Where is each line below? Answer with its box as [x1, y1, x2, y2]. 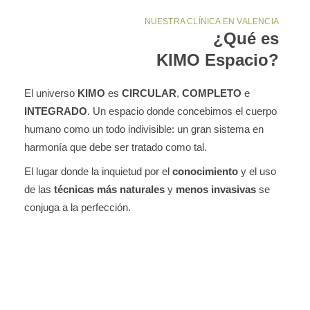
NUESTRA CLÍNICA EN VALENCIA [144, 16, 279, 26]
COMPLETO [182, 86, 244, 99]
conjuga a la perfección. [24, 201, 131, 214]
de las [24, 183, 54, 196]
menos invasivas [176, 183, 256, 196]
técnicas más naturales [54, 183, 165, 196]
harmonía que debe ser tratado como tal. [24, 140, 210, 153]
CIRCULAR [122, 86, 176, 99]
